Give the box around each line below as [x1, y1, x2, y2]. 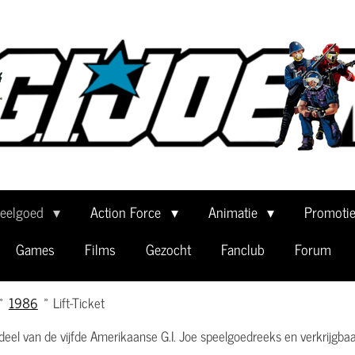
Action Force [90, 200, 166, 223]
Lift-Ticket [53, 292, 105, 314]
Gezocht [146, 237, 192, 261]
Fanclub [221, 237, 265, 261]
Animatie [208, 200, 261, 223]
